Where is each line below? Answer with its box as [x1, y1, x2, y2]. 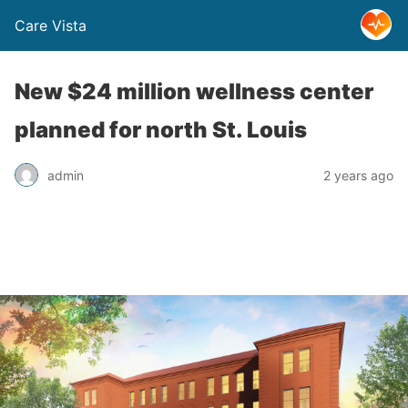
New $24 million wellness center [15, 78, 373, 105]
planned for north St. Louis [15, 117, 307, 143]
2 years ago [323, 167, 393, 183]
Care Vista [15, 16, 87, 35]
